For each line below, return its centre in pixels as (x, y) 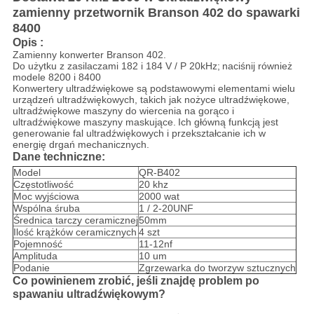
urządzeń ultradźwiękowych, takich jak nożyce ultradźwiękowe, (151, 100)
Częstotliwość (43, 185)
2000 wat (159, 197)
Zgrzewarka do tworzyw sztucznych (217, 268)
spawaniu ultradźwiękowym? (89, 294)
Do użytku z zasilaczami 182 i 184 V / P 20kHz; (116, 66)
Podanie (31, 268)
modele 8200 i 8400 (56, 77)
